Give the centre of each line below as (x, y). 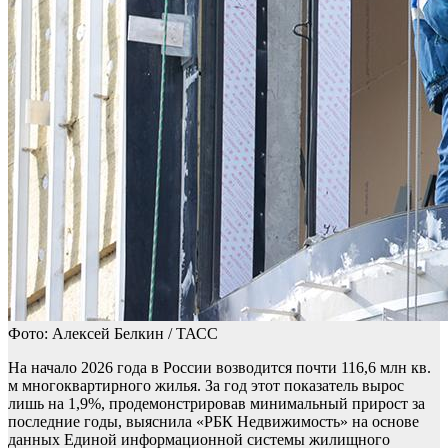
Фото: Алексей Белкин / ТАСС (113, 334)
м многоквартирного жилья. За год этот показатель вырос (206, 386)
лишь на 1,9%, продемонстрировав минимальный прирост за (216, 404)
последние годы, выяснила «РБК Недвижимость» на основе (213, 422)
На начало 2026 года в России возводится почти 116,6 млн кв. (219, 368)
